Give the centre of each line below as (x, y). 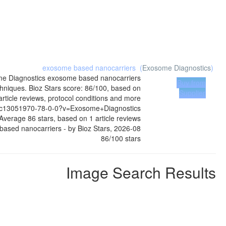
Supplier (192, 93)
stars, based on (63, 118)
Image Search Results (141, 172)
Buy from (191, 83)
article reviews (117, 118)
